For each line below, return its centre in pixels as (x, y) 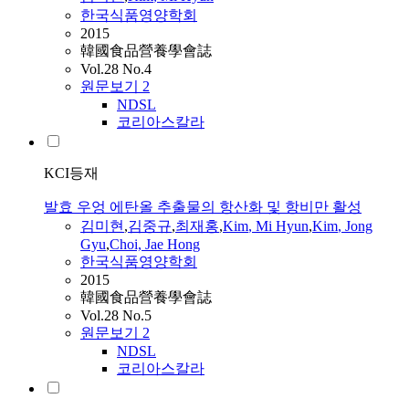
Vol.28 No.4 (116, 69)
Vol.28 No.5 (116, 316)
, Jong (355, 226)
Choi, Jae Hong (155, 245)
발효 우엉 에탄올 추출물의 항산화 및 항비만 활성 (203, 207)
